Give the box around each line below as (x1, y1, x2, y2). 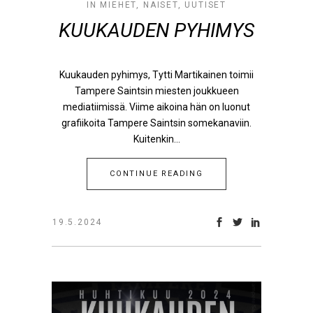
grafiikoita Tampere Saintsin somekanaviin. (61, 117, 252, 129)
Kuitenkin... (133, 133, 180, 145)
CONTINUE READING (110, 169, 203, 178)
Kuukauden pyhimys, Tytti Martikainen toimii (59, 69, 254, 80)
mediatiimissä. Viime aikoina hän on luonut (63, 101, 250, 112)
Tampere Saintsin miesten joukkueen (74, 85, 239, 96)
